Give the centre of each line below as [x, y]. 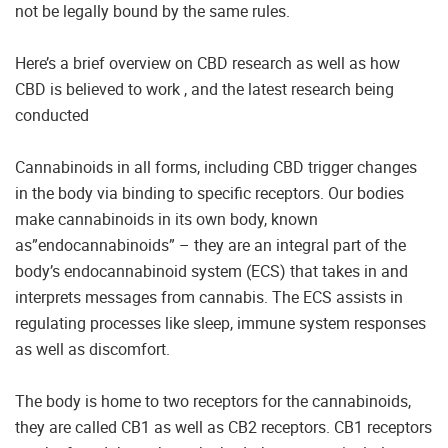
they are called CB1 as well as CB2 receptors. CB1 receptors [223, 426]
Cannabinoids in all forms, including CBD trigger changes [216, 166]
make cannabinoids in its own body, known [166, 218]
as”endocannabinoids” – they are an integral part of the [210, 244]
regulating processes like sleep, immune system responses [220, 322]
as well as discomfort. [92, 348]
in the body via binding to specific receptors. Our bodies [209, 192]
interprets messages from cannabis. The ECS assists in [209, 296]
